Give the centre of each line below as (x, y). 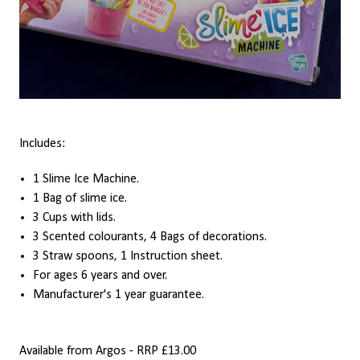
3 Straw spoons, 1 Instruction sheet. (128, 256)
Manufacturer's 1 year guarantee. (119, 295)
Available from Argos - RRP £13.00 (108, 351)
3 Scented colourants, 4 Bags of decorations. (150, 237)
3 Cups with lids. (74, 217)
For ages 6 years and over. (100, 275)
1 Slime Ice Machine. (86, 179)
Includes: (42, 143)
